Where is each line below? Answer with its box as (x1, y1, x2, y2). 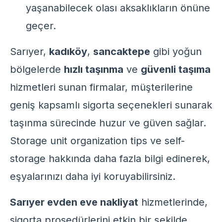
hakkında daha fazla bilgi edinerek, (46, 153, 210, 165)
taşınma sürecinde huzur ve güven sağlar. (10, 117, 206, 129)
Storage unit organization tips (10, 135, 147, 147)
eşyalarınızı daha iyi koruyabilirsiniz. (10, 170, 175, 182)
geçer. (26, 20, 56, 32)
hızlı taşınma (64, 63, 123, 75)
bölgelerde (10, 63, 64, 75)
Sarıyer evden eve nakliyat (10, 196, 138, 208)
